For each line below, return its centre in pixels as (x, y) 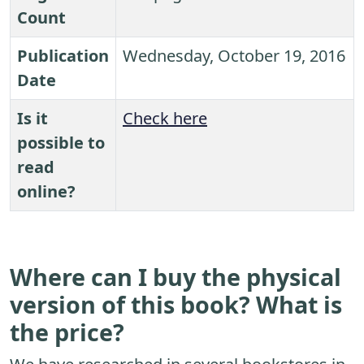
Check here (165, 119)
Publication (63, 56)
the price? (67, 332)
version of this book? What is (176, 305)
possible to (61, 143)
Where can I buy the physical (175, 277)
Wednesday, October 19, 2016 (234, 56)
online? (46, 192)
